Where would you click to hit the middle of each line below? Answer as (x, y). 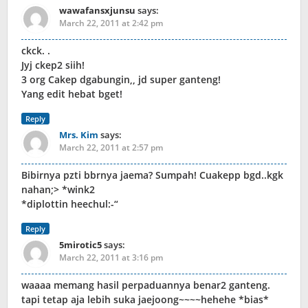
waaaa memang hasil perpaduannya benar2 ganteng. (146, 285)
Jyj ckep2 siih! (53, 65)
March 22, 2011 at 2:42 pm (111, 23)
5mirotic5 (80, 245)
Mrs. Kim (79, 135)
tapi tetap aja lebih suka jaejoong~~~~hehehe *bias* (145, 300)
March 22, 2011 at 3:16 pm (111, 258)
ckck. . (36, 51)
